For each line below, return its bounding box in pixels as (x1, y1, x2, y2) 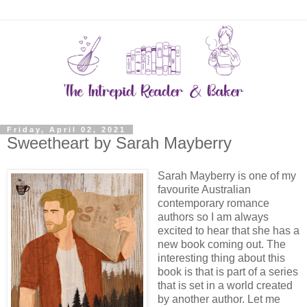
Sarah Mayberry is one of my (158, 169, 297, 182)
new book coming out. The (158, 238, 286, 250)
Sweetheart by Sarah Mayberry (7, 133, 232, 152)
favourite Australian (158, 183, 251, 195)
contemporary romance (158, 197, 270, 209)
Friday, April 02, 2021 (7, 125, 126, 134)
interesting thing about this (158, 251, 286, 264)
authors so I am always (158, 210, 269, 223)
